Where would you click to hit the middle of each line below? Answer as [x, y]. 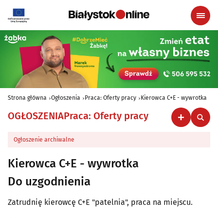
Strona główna [27, 98]
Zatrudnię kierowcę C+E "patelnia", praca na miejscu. [100, 202]
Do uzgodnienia [49, 182]
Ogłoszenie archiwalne [44, 140]
